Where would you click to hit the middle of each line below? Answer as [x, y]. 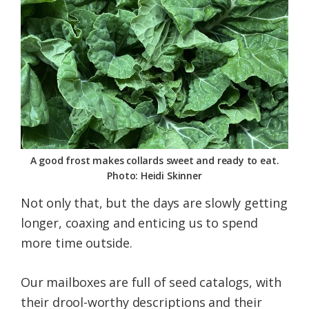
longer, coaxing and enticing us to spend [139, 223]
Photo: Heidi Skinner [154, 176]
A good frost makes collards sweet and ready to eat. [154, 161]
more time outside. [77, 243]
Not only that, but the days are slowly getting [154, 203]
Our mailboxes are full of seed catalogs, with [151, 282]
